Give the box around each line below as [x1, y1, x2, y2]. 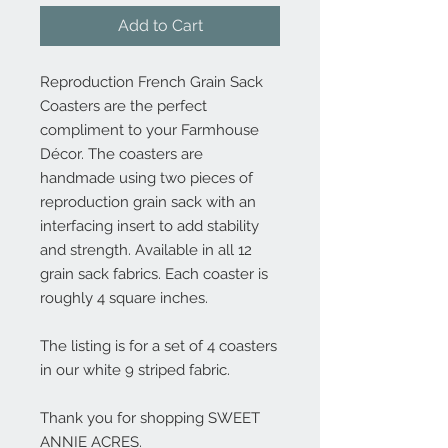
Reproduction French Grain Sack [40, 73, 263, 91]
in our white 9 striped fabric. [40, 361, 230, 379]
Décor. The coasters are [40, 145, 203, 163]
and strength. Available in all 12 [40, 241, 252, 259]
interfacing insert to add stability [40, 217, 259, 235]
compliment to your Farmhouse [40, 121, 259, 139]
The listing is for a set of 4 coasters [40, 337, 277, 355]
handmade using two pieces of [40, 169, 253, 187]
